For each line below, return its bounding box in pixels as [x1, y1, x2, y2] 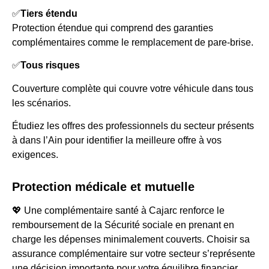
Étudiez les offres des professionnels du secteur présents [12, 120, 254, 131]
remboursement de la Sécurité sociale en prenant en [12, 219, 234, 230]
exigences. [12, 149, 58, 160]
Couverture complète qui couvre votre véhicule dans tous [12, 83, 253, 94]
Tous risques [20, 60, 80, 71]
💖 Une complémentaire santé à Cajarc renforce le [12, 205, 225, 216]
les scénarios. [12, 97, 71, 108]
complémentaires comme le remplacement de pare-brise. [12, 37, 253, 47]
